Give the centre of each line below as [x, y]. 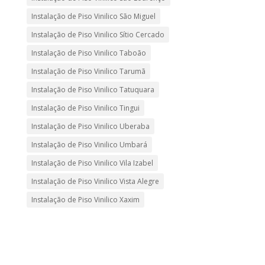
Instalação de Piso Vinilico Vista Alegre [95, 181]
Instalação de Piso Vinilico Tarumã [88, 71]
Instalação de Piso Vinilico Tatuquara [93, 89]
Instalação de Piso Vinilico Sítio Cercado [98, 34]
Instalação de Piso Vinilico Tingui [85, 108]
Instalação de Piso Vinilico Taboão [88, 53]
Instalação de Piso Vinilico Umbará [89, 144]
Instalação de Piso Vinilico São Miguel [93, 16]
